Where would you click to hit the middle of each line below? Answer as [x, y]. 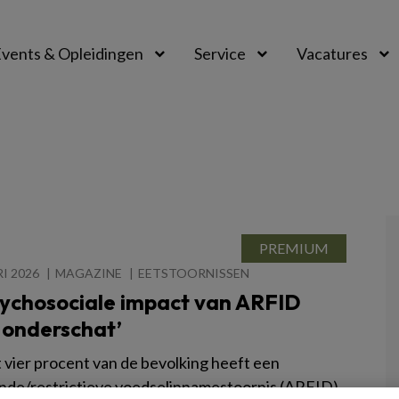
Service [220, 53]
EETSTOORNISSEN [194, 273]
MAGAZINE [89, 273]
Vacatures [332, 53]
